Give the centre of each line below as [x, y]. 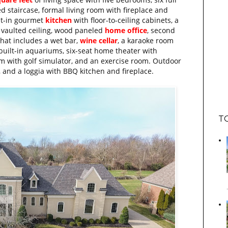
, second [161, 30]
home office [126, 30]
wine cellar [99, 40]
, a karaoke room [146, 40]
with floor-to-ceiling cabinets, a [125, 20]
